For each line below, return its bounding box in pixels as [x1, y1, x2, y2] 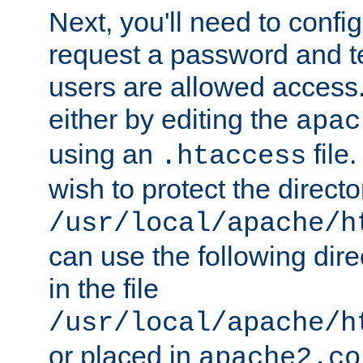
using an [49, 138, 160, 169]
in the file [49, 272, 159, 304]
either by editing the [49, 103, 296, 135]
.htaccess [160, 140, 306, 172]
